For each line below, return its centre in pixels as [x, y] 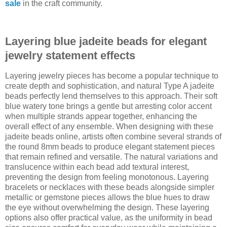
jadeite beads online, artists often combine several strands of [113, 137]
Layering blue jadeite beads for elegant [106, 42]
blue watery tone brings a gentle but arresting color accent [108, 106]
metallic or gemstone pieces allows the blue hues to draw [107, 198]
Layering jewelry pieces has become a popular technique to [112, 76]
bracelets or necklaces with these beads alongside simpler [110, 187]
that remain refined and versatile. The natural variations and [111, 157]
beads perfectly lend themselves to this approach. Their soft [111, 96]
